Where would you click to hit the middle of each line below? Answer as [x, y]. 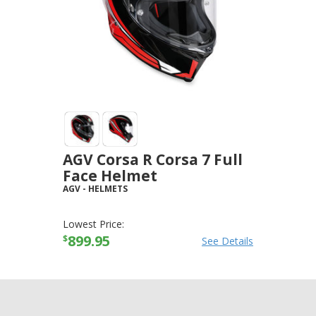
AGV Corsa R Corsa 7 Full [153, 159]
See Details [227, 241]
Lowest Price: [93, 224]
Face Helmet [110, 175]
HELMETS [108, 188]
